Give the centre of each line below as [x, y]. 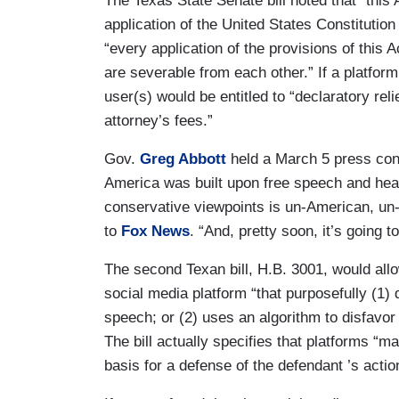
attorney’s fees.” [161, 120]
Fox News [155, 231]
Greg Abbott [183, 159]
